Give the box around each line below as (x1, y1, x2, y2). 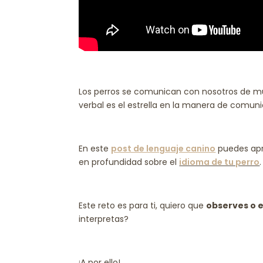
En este (79, 142, 112, 154)
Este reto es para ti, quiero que (79, 199, 207, 211)
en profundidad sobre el (79, 156, 180, 168)
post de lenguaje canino (111, 142, 216, 154)
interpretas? (79, 213, 131, 225)
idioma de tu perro (179, 156, 260, 168)
